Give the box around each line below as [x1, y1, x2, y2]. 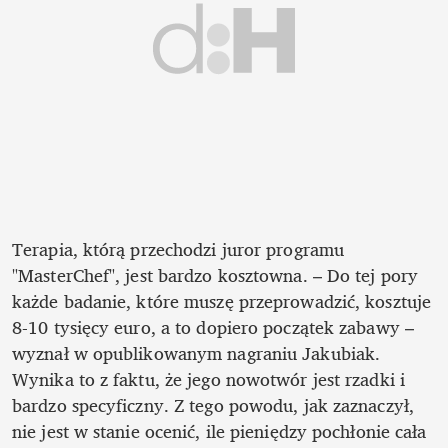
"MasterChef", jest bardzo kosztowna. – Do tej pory [12, 260, 419, 291]
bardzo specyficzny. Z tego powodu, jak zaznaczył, [12, 390, 414, 421]
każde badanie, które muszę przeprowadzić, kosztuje [12, 286, 432, 317]
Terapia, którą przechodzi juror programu [12, 234, 345, 265]
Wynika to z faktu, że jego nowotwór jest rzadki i [12, 364, 405, 395]
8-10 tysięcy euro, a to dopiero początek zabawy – [12, 312, 414, 343]
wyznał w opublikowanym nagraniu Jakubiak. [12, 338, 381, 369]
